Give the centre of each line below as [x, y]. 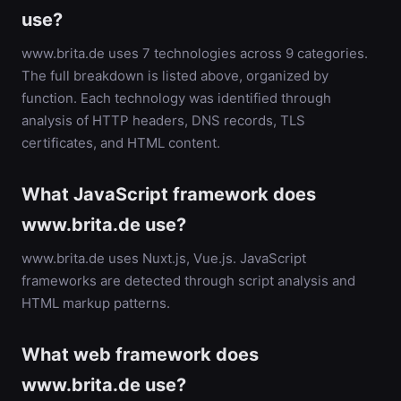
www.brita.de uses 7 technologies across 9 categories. [195, 53]
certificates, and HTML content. [121, 143]
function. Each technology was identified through [176, 98]
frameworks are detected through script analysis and [188, 281]
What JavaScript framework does [169, 194]
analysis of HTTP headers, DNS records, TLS [163, 120]
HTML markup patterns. [96, 303]
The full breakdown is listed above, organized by [175, 76]
